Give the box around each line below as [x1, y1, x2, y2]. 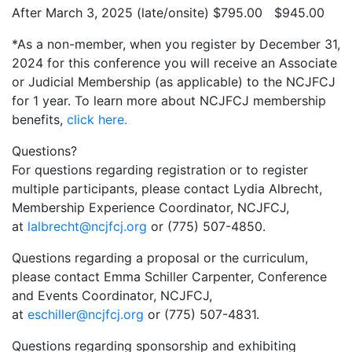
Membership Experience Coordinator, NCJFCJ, [12, 200, 289, 215]
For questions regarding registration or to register [12, 162, 308, 178]
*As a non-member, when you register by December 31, [12, 36, 340, 52]
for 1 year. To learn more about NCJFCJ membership [12, 93, 326, 108]
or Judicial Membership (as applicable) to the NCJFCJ [12, 74, 335, 90]
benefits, [12, 112, 67, 127]
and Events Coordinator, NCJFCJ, [12, 288, 212, 303]
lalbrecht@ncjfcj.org [27, 218, 151, 234]
